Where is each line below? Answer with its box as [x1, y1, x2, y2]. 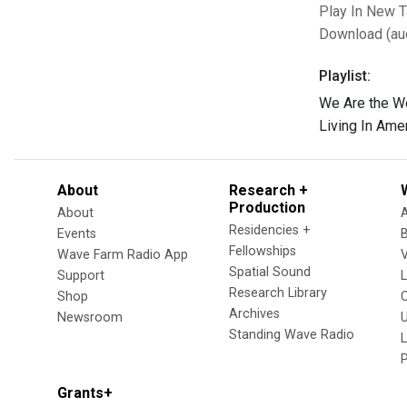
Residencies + [229, 223, 311, 238]
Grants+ [57, 384, 113, 402]
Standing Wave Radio [229, 327, 354, 342]
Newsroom [57, 310, 123, 325]
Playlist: [319, 67, 371, 84]
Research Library [229, 285, 327, 301]
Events [57, 226, 96, 242]
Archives [229, 306, 280, 322]
